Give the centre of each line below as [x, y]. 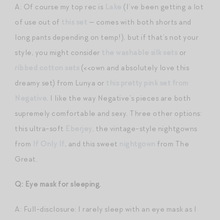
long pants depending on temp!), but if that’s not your [107, 37]
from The [172, 144]
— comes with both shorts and [139, 22]
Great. [26, 159]
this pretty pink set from [147, 83]
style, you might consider [58, 52]
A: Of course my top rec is [60, 7]
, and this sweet [92, 144]
